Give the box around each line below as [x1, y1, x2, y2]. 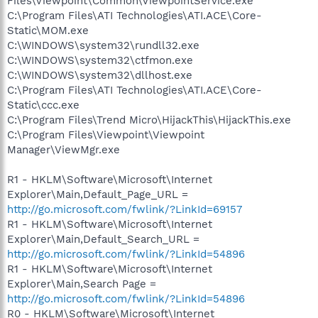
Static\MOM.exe [7, 23, 89, 37]
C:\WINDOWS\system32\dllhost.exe [7, 68, 192, 82]
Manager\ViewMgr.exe [7, 143, 120, 156]
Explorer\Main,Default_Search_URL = [7, 232, 199, 246]
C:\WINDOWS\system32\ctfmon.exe [7, 53, 193, 67]
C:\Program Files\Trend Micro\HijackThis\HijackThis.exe [7, 113, 291, 126]
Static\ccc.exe [7, 98, 79, 111]
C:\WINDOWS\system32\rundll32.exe [7, 38, 199, 52]
